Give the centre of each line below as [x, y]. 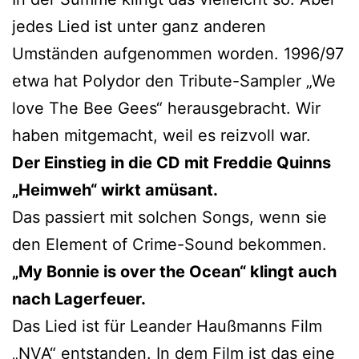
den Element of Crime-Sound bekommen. [169, 244]
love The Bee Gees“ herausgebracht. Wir [166, 108]
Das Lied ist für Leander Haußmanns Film [167, 326]
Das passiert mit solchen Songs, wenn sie [169, 217]
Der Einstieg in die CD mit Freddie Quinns [171, 162]
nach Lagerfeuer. [79, 298]
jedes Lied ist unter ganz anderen [139, 26]
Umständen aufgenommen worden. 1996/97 [178, 53]
